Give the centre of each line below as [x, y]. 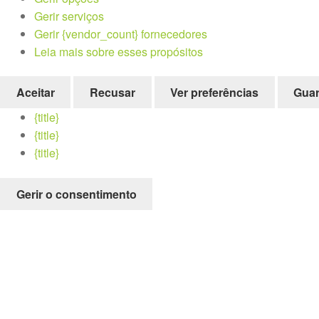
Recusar [112, 93]
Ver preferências [215, 93]
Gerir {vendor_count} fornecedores [121, 33]
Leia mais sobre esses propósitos [119, 51]
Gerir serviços [69, 16]
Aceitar [35, 93]
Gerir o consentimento [76, 194]
